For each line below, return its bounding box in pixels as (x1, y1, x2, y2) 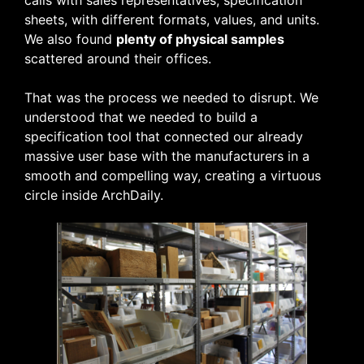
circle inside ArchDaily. (24, 186, 163, 203)
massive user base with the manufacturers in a (24, 147, 310, 164)
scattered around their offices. (24, 50, 211, 67)
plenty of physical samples (116, 30, 284, 47)
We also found (24, 30, 116, 47)
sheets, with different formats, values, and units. (24, 11, 319, 28)
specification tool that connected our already (24, 128, 303, 145)
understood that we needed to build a (24, 108, 258, 125)
